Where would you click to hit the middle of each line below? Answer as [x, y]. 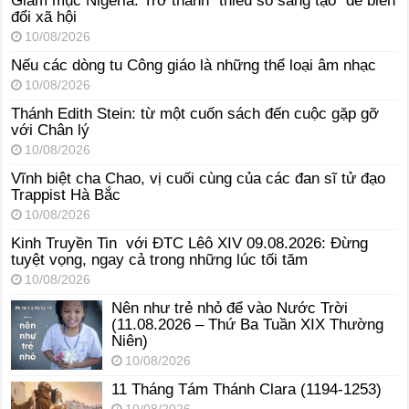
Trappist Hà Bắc [66, 194]
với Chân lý [51, 130]
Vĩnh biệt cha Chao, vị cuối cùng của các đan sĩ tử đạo [199, 178]
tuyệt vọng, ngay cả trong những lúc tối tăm [160, 259]
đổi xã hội [44, 16]
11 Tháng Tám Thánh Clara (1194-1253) [247, 389]
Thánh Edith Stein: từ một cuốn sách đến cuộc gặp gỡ [195, 113]
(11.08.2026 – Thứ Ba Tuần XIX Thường [248, 324]
